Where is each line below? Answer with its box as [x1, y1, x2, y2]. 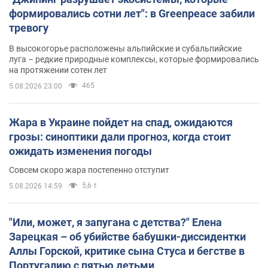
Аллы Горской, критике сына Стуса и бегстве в [9, 245, 245, 258]
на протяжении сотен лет [9, 65, 107, 75]
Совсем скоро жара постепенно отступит [9, 165, 169, 175]
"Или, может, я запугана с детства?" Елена [9, 216, 222, 229]
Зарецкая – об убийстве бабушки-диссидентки [9, 230, 246, 243]
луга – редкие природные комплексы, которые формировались [9, 54, 259, 65]
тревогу [9, 22, 48, 35]
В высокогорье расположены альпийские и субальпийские [9, 44, 242, 54]
